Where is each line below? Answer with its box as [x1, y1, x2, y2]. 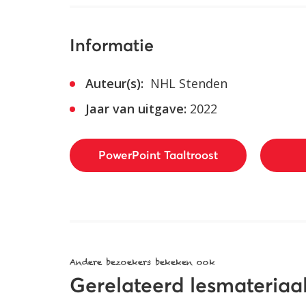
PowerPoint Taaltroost [98, 150, 218, 162]
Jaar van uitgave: [85, 100, 186, 117]
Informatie [70, 38, 154, 55]
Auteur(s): [85, 75, 143, 92]
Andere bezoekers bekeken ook [70, 256, 215, 267]
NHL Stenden [147, 75, 227, 92]
